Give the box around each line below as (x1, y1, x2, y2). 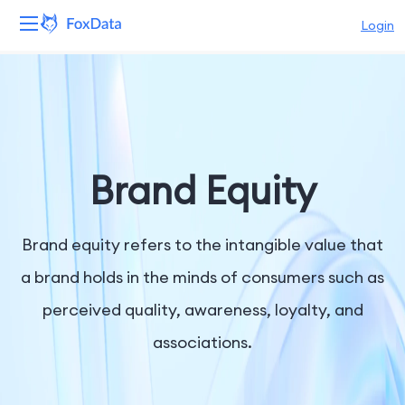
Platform (14, 65, 75, 83)
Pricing (14, 253, 60, 271)
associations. (153, 332, 252, 353)
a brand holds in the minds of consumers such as (21, 267, 384, 287)
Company (14, 300, 83, 318)
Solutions (14, 159, 76, 177)
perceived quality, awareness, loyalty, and (42, 299, 363, 320)
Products (14, 112, 75, 130)
